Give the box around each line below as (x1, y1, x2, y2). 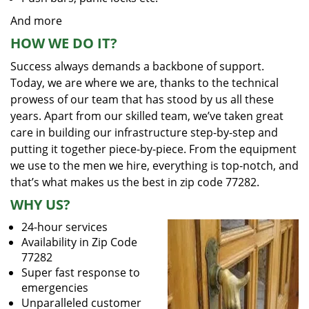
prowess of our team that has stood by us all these (10, 92, 274, 107)
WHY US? (10, 195, 70, 214)
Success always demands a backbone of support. (10, 59, 264, 74)
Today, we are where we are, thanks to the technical (10, 75, 279, 90)
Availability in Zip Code (21, 235, 137, 250)
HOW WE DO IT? (10, 34, 117, 52)
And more (10, 13, 62, 28)
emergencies (21, 280, 88, 295)
